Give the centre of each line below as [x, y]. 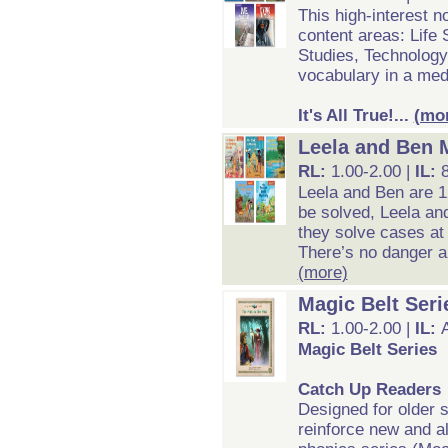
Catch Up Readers [369, 389]
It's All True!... [355, 115]
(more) [322, 272]
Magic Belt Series [367, 349]
